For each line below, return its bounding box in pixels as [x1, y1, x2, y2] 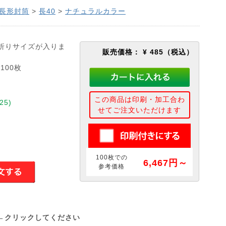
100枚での [95, 154, 128, 161]
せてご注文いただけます [98, 106, 181, 114]
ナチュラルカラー [65, 7, 126, 15]
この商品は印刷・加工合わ [94, 95, 185, 103]
